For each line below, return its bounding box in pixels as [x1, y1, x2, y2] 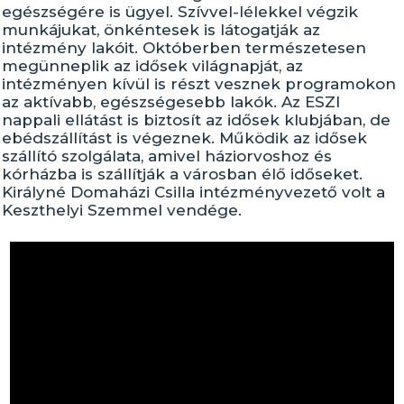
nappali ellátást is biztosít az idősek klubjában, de [2, 111, 391, 129]
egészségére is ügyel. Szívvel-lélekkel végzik [2, 3, 359, 21]
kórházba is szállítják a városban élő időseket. [2, 165, 363, 183]
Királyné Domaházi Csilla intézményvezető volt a [2, 183, 386, 201]
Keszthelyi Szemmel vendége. [2, 201, 243, 219]
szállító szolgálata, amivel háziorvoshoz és [2, 147, 333, 165]
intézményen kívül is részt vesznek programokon [2, 75, 397, 93]
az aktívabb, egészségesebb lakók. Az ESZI [2, 93, 341, 111]
